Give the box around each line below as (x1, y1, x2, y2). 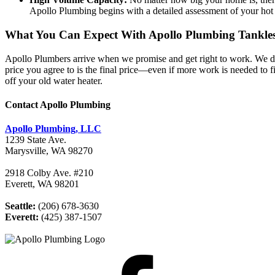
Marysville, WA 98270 (5, 145, 93, 157)
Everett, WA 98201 (5, 179, 79, 190)
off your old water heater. (5, 75, 103, 86)
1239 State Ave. (5, 134, 66, 145)
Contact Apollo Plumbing (5, 99, 110, 110)
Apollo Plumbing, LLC (5, 123, 101, 134)
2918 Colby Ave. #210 (5, 168, 93, 179)
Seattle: (5, 201, 36, 212)
